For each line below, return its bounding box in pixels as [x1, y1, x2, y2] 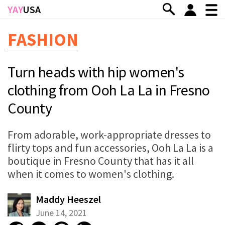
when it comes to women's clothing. [8, 166, 174, 181]
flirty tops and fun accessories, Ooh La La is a [8, 140, 213, 155]
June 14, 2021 [36, 206, 87, 218]
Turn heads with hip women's [8, 62, 184, 81]
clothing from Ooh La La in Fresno [8, 80, 210, 99]
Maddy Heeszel [36, 192, 101, 205]
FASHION [8, 28, 78, 51]
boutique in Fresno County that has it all [8, 153, 194, 168]
